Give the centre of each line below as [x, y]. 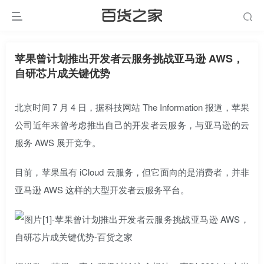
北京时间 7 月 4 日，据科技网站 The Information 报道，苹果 [132, 107]
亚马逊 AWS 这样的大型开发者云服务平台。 [102, 189]
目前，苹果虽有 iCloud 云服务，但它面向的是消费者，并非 [132, 172]
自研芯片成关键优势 [62, 73]
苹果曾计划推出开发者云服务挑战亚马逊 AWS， [129, 58]
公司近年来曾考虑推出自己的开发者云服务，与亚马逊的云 [132, 125]
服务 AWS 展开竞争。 [58, 142]
